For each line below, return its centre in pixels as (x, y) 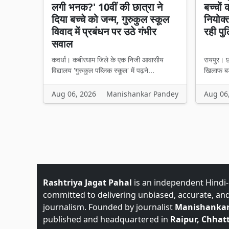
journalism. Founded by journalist (109, 207)
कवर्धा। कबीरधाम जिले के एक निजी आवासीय (108, 60)
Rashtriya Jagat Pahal (87, 182)
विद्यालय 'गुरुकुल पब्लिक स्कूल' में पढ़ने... (103, 70)
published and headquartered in (107, 219)
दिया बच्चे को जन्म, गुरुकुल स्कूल (110, 19)
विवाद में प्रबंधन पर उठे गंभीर (104, 31)
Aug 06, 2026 (74, 94)
